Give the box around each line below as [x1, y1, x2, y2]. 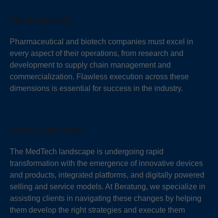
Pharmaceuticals [10, 15, 71, 25]
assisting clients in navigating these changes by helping [10, 194, 201, 203]
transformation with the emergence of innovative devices [10, 159, 203, 168]
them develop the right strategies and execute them [10, 206, 185, 215]
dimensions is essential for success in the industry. [10, 84, 183, 93]
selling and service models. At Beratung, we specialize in [10, 182, 205, 191]
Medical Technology [10, 125, 82, 135]
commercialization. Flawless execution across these [10, 73, 189, 81]
